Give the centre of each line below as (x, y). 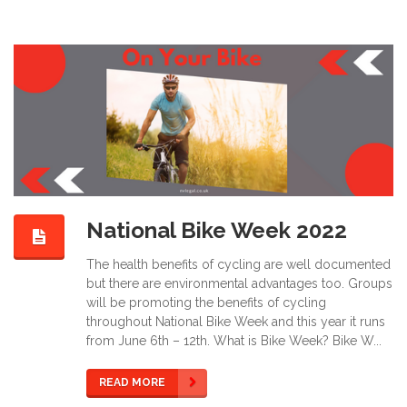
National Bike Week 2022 (217, 230)
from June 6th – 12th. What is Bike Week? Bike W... (234, 341)
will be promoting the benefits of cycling (206, 303)
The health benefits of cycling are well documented (238, 265)
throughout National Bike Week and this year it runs (236, 322)
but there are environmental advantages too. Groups (239, 284)
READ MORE (132, 383)
